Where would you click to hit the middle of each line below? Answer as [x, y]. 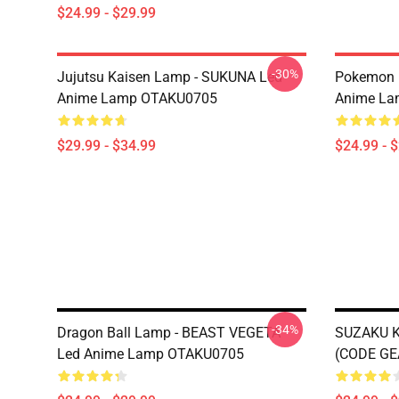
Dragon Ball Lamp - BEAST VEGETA [169, 333]
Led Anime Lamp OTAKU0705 [151, 354]
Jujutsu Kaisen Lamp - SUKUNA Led [170, 77]
